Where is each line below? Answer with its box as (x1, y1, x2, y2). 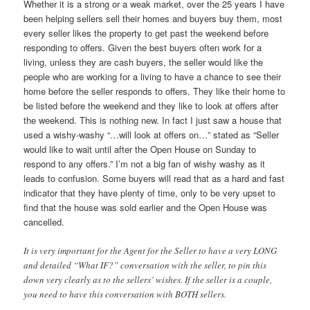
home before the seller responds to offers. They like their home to (24, 84, 286, 98)
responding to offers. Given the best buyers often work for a (24, 41, 262, 55)
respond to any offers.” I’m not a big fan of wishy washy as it (24, 157, 266, 171)
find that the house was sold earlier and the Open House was (24, 201, 268, 215)
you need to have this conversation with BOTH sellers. (24, 288, 227, 301)
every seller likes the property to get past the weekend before (24, 26, 269, 40)
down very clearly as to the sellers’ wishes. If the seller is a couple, (24, 273, 273, 286)
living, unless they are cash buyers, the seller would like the (24, 55, 264, 69)
